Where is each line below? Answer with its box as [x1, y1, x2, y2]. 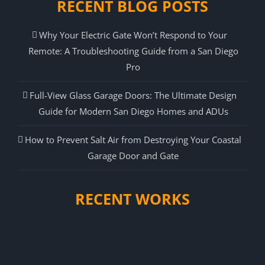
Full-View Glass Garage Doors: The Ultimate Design [30, 89, 237, 101]
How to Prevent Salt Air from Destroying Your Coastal [25, 133, 241, 146]
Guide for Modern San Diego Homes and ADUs [38, 105, 228, 117]
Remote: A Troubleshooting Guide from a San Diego [28, 44, 238, 57]
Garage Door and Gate [88, 149, 179, 161]
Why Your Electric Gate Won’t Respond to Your [39, 28, 227, 41]
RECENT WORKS [75, 188, 190, 209]
